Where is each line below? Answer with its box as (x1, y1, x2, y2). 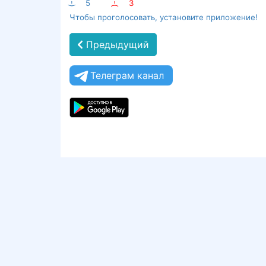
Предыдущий (83, 39, 149, 50)
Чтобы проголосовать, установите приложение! (69, 12, 258, 22)
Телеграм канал (90, 69, 164, 81)
